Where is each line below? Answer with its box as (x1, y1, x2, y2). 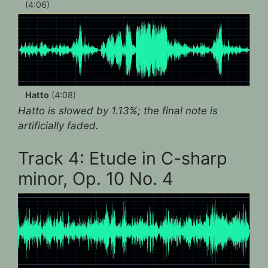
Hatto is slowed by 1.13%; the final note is (18, 104, 218, 117)
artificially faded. (18, 119, 99, 132)
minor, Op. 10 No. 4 (18, 168, 173, 190)
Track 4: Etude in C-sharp (18, 148, 227, 169)
